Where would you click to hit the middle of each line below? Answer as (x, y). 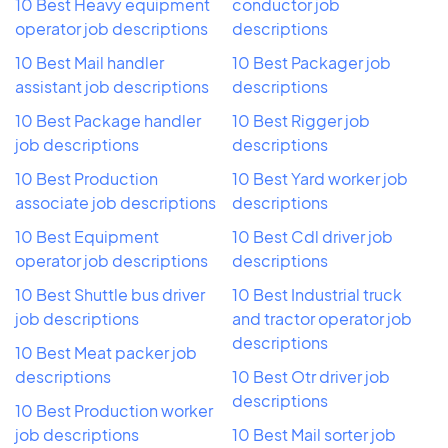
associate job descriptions (115, 202)
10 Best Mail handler (89, 62)
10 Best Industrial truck (317, 294)
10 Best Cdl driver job (312, 236)
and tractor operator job (322, 318)
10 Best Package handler (108, 120)
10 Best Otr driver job (311, 376)
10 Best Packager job (311, 62)
